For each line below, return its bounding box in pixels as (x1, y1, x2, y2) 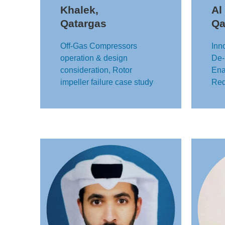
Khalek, (60, 4, 98, 16)
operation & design (60, 54, 128, 62)
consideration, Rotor (60, 66, 132, 74)
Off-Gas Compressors (60, 42, 137, 50)
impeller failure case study (60, 78, 153, 86)
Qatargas (60, 18, 106, 29)
